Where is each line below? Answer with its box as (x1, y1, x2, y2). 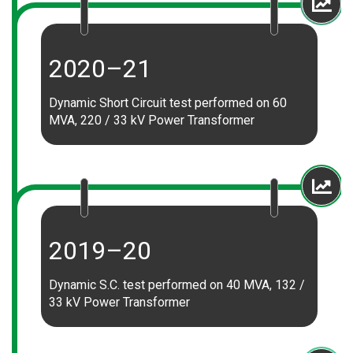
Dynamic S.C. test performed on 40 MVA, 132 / (49, 277, 305, 292)
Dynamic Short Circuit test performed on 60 (49, 95, 287, 110)
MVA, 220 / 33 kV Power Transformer (49, 113, 255, 128)
